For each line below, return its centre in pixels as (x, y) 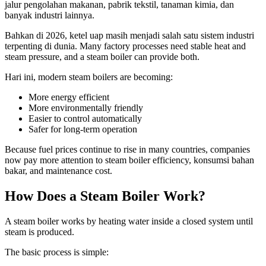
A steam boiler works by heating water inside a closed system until (129, 221)
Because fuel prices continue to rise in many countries (105, 150)
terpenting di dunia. (42, 46)
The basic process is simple (56, 252)
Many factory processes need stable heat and (163, 46)
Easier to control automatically (85, 119)
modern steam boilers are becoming (104, 77)
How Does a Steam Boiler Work (102, 196)
